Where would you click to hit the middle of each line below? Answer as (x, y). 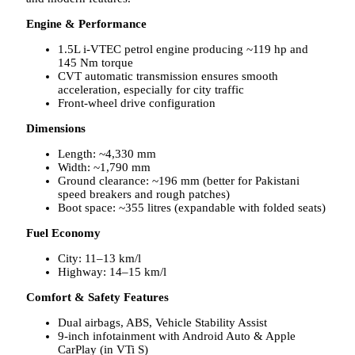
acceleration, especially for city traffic (151, 89)
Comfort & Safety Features (97, 297)
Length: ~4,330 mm (107, 153)
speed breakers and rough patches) (144, 194)
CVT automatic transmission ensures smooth (168, 76)
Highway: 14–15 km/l (112, 271)
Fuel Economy (63, 233)
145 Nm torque (95, 62)
